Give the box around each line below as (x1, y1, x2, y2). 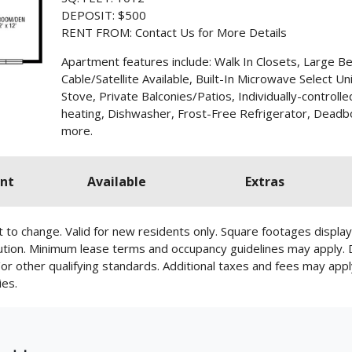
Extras (244, 172, 284, 190)
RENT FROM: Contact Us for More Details (61, 24, 288, 40)
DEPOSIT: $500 (61, 6, 147, 23)
